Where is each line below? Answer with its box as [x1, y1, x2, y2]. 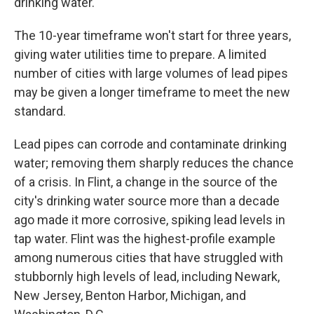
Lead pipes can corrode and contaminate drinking [14, 137, 287, 151]
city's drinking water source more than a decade [14, 193, 280, 208]
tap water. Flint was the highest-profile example [14, 231, 275, 246]
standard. [14, 104, 66, 118]
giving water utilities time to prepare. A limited [14, 47, 266, 62]
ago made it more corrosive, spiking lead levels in [14, 212, 285, 227]
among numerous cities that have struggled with [14, 250, 283, 265]
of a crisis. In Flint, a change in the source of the [14, 175, 278, 189]
